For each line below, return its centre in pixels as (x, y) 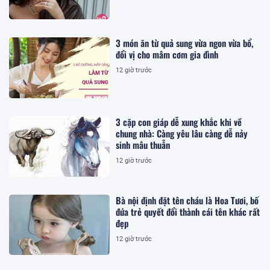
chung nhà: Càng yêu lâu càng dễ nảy (182, 133)
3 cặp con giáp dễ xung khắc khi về (179, 121)
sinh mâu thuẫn (143, 144)
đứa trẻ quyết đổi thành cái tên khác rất (188, 211)
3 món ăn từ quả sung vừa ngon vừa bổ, (185, 43)
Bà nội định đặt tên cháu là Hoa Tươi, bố (187, 200)
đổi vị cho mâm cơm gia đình (167, 55)
